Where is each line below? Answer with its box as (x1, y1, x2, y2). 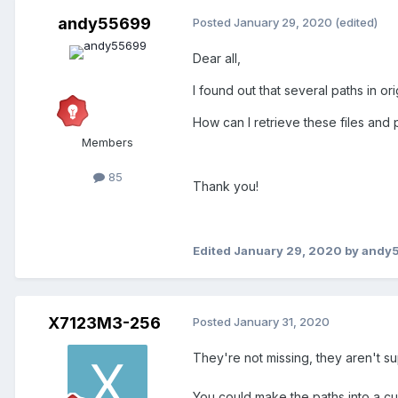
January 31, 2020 (234, 314, 330, 330)
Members (82, 135, 133, 150)
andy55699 (57, 14, 151, 34)
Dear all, (193, 51, 241, 67)
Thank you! (193, 179, 259, 195)
